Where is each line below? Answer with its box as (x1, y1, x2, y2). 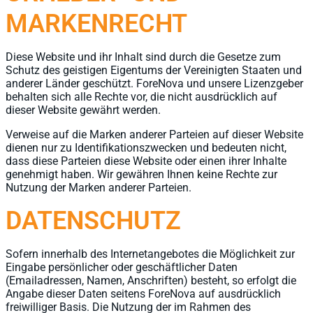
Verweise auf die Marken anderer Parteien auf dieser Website (6, 128, 303, 141)
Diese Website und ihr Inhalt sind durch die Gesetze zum (6, 50, 281, 64)
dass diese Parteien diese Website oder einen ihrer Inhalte (6, 154, 286, 168)
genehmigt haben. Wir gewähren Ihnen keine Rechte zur (6, 168, 277, 181)
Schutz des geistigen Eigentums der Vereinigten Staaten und (6, 64, 302, 77)
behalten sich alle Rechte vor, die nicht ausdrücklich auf (6, 90, 277, 103)
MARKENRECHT (6, 9, 187, 38)
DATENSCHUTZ (6, 206, 181, 235)
